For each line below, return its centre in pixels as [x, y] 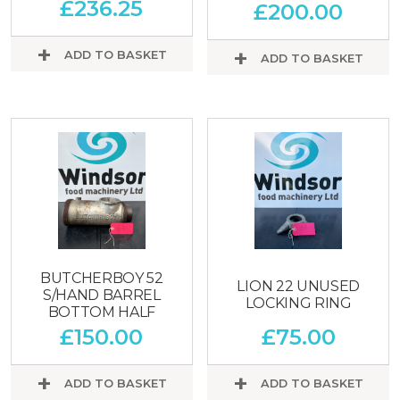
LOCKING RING [298, 304]
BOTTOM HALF [101, 312]
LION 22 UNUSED [298, 287]
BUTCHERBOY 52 [101, 278]
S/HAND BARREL [101, 295]
